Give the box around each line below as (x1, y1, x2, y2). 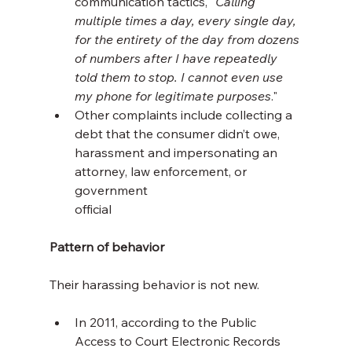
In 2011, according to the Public (74, 314, 259, 331)
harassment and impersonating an (74, 145, 280, 161)
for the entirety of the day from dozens (74, 31, 302, 48)
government (74, 182, 151, 199)
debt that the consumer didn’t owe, (74, 126, 283, 142)
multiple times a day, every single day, (74, 13, 299, 29)
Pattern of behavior (49, 239, 164, 255)
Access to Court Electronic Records (74, 333, 284, 350)
